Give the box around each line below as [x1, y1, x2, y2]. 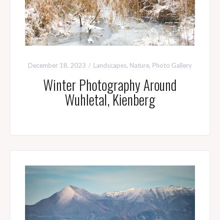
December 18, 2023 [27, 61, 86, 69]
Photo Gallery [152, 61, 192, 69]
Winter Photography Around [43, 74, 177, 95]
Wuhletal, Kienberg [64, 89, 155, 110]
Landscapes [93, 61, 127, 69]
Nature [129, 61, 149, 69]
